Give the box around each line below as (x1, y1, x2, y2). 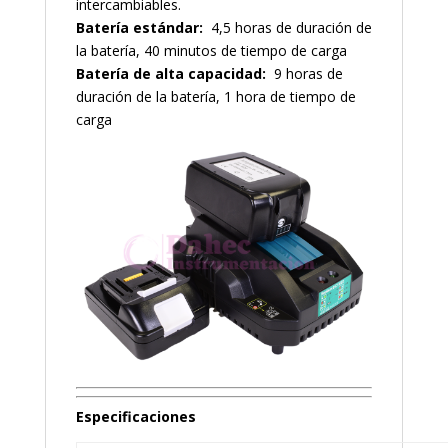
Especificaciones (75, 407, 200, 426)
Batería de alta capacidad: (75, 63, 270, 83)
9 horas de (269, 63, 343, 83)
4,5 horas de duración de (206, 17, 372, 37)
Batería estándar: (75, 17, 207, 37)
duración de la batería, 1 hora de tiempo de (75, 86, 356, 106)
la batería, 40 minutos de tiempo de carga (75, 40, 347, 60)
